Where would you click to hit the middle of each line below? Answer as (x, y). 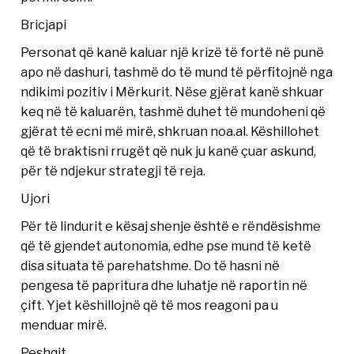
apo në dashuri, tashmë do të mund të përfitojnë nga (177, 72)
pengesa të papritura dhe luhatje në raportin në (164, 285)
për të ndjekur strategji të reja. (113, 171)
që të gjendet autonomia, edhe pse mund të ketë (166, 246)
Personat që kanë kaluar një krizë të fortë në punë (173, 52)
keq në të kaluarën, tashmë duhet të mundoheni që (173, 111)
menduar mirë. (64, 325)
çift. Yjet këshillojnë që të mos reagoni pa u (150, 305)
